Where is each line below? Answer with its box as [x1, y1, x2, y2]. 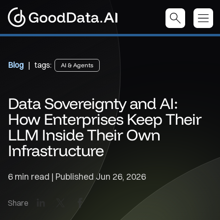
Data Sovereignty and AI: [8, 93, 178, 113]
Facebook [87, 197, 122, 207]
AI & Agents [61, 61, 93, 69]
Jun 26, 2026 [96, 171, 146, 182]
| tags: [25, 60, 55, 70]
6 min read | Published [8, 171, 96, 182]
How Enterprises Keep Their [8, 109, 201, 129]
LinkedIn [48, 197, 76, 207]
